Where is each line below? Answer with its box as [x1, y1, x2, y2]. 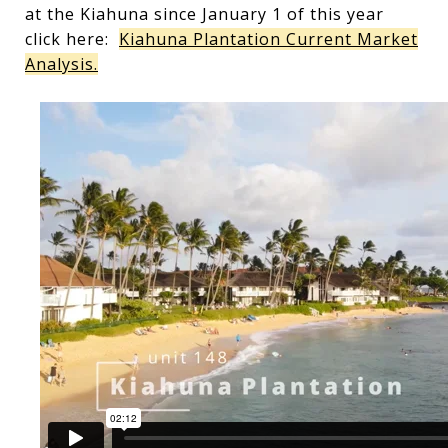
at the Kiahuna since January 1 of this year [25, 3, 384, 25]
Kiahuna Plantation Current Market [119, 28, 418, 50]
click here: [25, 28, 119, 50]
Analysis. [25, 53, 98, 75]
